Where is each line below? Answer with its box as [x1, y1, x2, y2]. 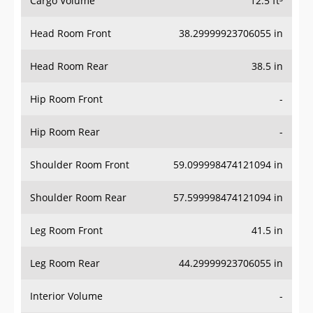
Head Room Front [30, 27, 111, 41]
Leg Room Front [30, 224, 103, 238]
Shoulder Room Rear [30, 191, 126, 205]
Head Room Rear [30, 59, 108, 73]
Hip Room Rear [30, 125, 100, 139]
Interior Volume [30, 289, 103, 303]
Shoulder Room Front [30, 158, 129, 172]
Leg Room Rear [30, 256, 100, 270]
